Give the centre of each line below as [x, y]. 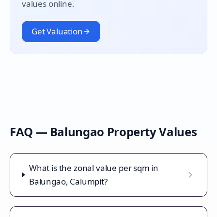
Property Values [150, 132]
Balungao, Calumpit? [68, 181]
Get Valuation [57, 31]
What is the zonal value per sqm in [94, 168]
